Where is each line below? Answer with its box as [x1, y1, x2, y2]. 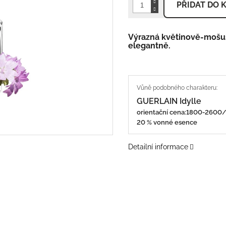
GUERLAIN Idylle [137, 96, 201, 106]
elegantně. [128, 41, 171, 50]
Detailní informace [128, 143, 188, 151]
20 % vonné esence [137, 118, 197, 126]
